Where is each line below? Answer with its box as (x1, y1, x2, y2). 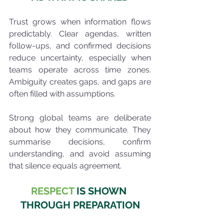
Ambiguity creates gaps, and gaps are (9, 77, 151, 87)
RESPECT (31, 185, 74, 197)
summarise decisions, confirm (9, 137, 151, 147)
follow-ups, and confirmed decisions (9, 41, 151, 51)
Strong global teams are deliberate (9, 113, 151, 123)
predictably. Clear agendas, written (9, 29, 151, 39)
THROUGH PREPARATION (20, 199, 140, 211)
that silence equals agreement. (9, 161, 121, 171)
